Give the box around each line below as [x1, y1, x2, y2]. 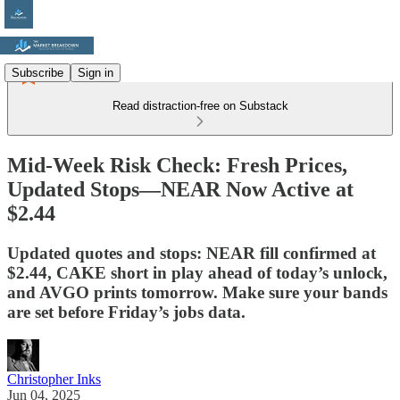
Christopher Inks [7, 371, 101, 387]
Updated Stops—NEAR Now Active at [7, 177, 354, 201]
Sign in [78, 65, 113, 79]
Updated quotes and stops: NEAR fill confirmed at [7, 243, 376, 262]
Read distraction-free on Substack [112, 99, 288, 112]
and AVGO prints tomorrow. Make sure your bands [7, 282, 387, 302]
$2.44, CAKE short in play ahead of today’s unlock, [7, 262, 387, 282]
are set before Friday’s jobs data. [7, 302, 246, 321]
